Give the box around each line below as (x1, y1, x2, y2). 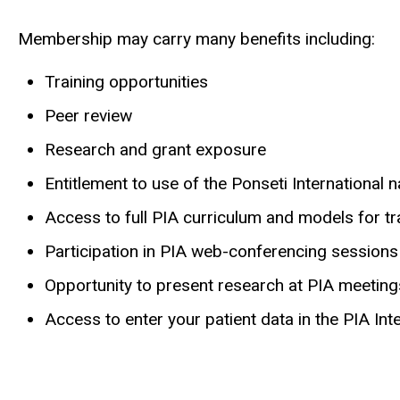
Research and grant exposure (45, 138, 266, 160)
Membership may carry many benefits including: (18, 28, 375, 49)
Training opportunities (45, 71, 208, 92)
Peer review (45, 104, 132, 126)
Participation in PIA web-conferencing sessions (45, 240, 398, 262)
